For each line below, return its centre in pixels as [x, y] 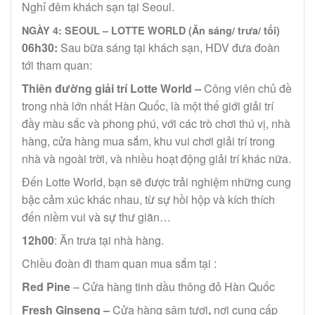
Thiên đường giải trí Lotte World [107, 88]
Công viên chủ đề [248, 88]
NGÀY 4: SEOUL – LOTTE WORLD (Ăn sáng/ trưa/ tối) [151, 30]
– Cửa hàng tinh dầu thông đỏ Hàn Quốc [173, 287]
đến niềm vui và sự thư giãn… [96, 217]
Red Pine [46, 287]
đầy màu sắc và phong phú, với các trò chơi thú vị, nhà [156, 123]
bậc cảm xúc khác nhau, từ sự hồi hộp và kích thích [148, 199]
